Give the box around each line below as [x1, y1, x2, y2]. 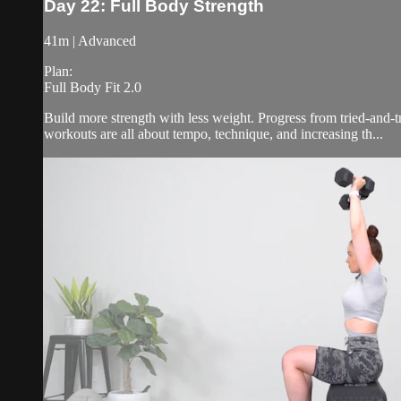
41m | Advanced [44, 32, 136, 48]
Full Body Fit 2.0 [44, 79, 141, 95]
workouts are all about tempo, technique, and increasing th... [44, 125, 383, 141]
